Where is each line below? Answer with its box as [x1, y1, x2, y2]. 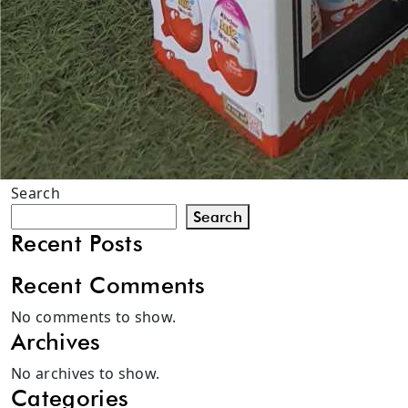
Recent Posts [11, 229, 143, 258]
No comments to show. [11, 307, 177, 328]
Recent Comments [11, 271, 206, 300]
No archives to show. [11, 363, 160, 384]
